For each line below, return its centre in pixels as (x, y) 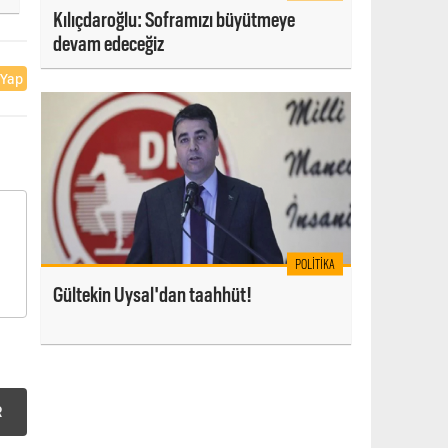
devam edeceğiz (108, 43)
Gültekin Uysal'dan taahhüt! (152, 295)
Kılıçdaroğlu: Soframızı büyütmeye (174, 19)
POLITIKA (315, 264)
